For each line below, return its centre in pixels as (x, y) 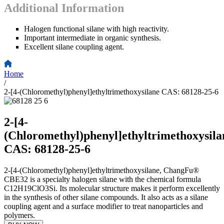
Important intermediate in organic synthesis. (92, 38)
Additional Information (64, 8)
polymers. (19, 215)
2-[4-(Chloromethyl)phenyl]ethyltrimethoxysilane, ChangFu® (101, 170)
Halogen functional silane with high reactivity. (96, 29)
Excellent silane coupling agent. (74, 47)
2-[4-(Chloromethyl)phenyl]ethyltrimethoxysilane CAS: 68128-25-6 (111, 92)
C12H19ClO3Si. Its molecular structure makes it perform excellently (112, 188)
